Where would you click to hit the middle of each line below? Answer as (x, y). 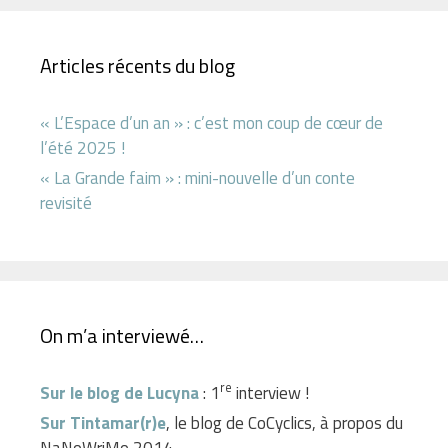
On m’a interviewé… (122, 335)
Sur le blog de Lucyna (119, 392)
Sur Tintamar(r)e (103, 422)
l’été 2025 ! (82, 147)
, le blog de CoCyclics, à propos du (284, 422)
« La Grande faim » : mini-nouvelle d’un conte (197, 177)
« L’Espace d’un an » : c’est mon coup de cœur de (211, 122)
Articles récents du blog (137, 65)
